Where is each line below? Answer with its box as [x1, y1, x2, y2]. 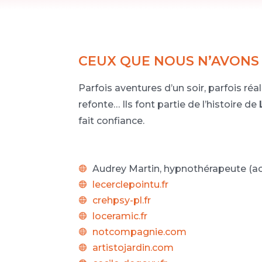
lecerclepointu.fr [92, 178, 169, 190]
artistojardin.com [92, 242, 174, 253]
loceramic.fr [92, 210, 148, 222]
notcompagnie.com [92, 226, 187, 237]
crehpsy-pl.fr [92, 194, 151, 206]
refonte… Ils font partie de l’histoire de [78, 99, 260, 111]
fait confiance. [78, 115, 145, 127]
